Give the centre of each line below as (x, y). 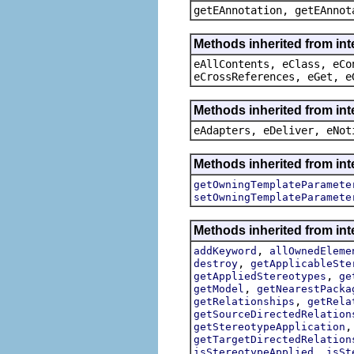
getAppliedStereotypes (260, 276)
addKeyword (225, 250)
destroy (216, 263)
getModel (219, 288)
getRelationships (244, 301)
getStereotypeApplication (269, 326)
